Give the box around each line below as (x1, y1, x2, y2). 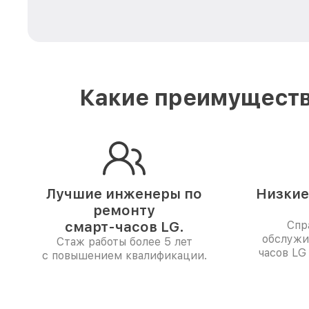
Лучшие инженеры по (46, 186, 202, 202)
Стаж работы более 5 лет (56, 235, 192, 248)
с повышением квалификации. (41, 249, 207, 262)
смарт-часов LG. (64, 219, 184, 235)
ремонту (93, 202, 155, 219)
